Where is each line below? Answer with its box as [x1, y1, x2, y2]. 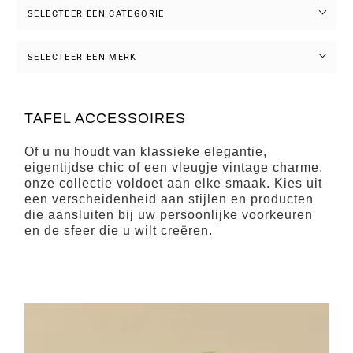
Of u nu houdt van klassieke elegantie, [24, 144, 267, 158]
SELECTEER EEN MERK [28, 51, 137, 62]
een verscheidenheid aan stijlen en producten [24, 191, 314, 206]
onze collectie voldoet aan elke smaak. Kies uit [24, 176, 322, 190]
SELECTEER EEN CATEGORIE [28, 8, 165, 19]
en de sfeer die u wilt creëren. [24, 223, 213, 237]
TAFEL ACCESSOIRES [24, 110, 186, 126]
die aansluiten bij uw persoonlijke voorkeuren [24, 207, 313, 221]
